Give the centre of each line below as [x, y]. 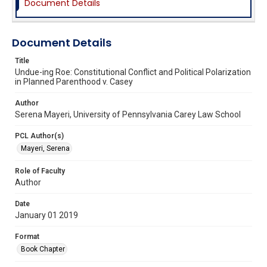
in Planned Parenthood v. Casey [74, 81]
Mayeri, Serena [45, 148]
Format [27, 236]
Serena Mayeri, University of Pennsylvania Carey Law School [128, 114]
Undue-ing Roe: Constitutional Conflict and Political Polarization [133, 72]
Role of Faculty [40, 171]
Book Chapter [43, 249]
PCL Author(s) [39, 136]
